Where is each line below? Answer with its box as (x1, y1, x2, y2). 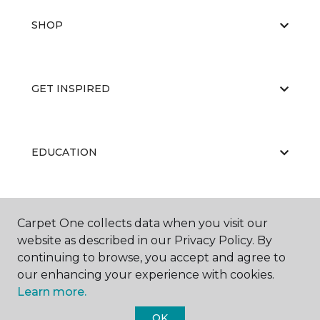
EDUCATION (31, 146, 97, 159)
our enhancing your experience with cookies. (17, 268, 274, 281)
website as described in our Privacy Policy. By (17, 234, 272, 247)
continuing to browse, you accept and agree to (17, 251, 286, 264)
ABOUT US (31, 209, 87, 222)
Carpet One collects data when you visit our (17, 216, 268, 230)
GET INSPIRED (31, 82, 110, 95)
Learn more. (17, 285, 86, 299)
